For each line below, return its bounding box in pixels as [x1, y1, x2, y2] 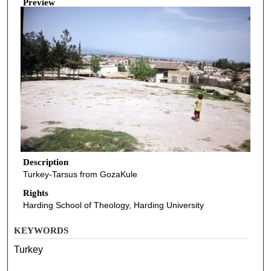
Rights [22, 188, 48, 198]
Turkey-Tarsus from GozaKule [22, 169, 137, 179]
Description [22, 157, 68, 167]
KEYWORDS [14, 226, 69, 236]
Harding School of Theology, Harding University [22, 200, 204, 211]
